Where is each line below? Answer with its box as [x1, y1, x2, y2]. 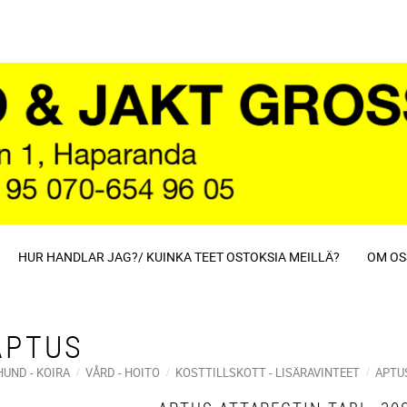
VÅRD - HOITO [85, 364, 160, 381]
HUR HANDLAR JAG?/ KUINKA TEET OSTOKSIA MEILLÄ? [18, 248, 340, 266]
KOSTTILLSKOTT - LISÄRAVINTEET [175, 364, 360, 381]
